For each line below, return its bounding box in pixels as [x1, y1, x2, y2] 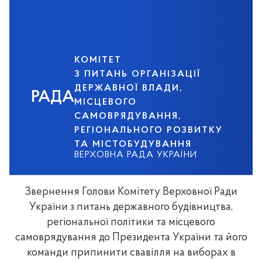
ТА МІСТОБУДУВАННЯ [74, 140, 192, 149]
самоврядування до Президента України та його [15, 232, 247, 243]
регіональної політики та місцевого [47, 217, 215, 228]
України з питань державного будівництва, [29, 202, 233, 213]
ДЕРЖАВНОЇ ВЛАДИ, [74, 84, 184, 93]
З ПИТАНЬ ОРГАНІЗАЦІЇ [74, 70, 201, 79]
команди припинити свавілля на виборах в [26, 247, 236, 258]
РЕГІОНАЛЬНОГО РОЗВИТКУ [74, 126, 223, 135]
